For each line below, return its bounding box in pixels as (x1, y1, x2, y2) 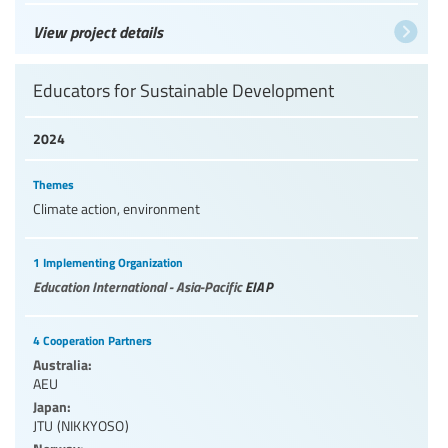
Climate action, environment (33, 198, 200, 218)
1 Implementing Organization (33, 253, 183, 271)
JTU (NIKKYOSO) (33, 415, 129, 435)
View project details (33, 19, 163, 43)
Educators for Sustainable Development (33, 77, 334, 102)
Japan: (33, 395, 71, 416)
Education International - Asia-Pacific (33, 275, 245, 296)
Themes (33, 175, 74, 193)
